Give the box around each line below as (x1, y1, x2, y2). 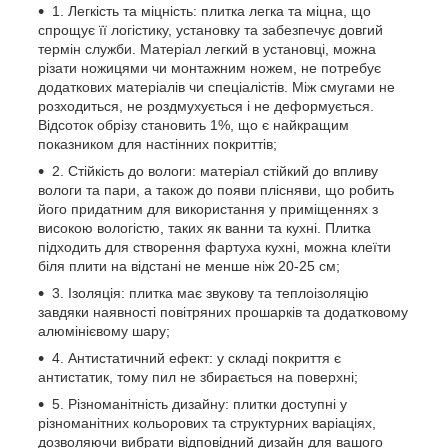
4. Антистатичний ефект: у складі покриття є (52, 349, 341, 366)
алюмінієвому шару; (38, 322, 170, 339)
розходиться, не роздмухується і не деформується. (38, 97, 374, 114)
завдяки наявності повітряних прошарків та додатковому (38, 303, 408, 320)
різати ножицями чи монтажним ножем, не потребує (38, 59, 381, 76)
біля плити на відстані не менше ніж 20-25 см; (38, 257, 340, 274)
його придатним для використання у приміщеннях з (38, 200, 378, 217)
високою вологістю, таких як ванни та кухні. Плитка (38, 219, 371, 236)
